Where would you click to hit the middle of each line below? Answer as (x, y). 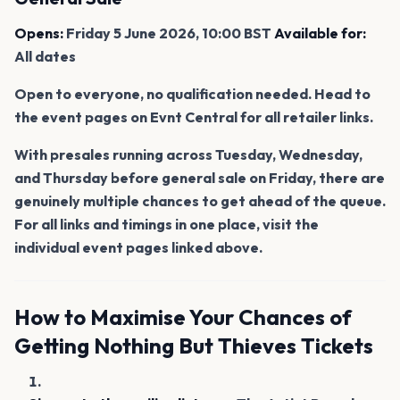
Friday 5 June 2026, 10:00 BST (169, 33)
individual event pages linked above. (138, 247)
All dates (45, 56)
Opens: (39, 33)
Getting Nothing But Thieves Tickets (194, 345)
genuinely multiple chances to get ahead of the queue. (200, 200)
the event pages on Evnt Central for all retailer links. (194, 117)
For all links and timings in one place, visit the (167, 224)
